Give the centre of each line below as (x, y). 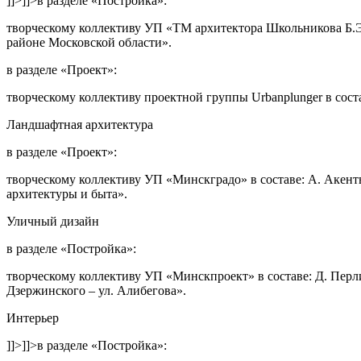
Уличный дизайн (53, 221)
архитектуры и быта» (65, 193)
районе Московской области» (87, 42)
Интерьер (33, 317)
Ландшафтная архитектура (80, 124)
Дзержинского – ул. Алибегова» (95, 290)
